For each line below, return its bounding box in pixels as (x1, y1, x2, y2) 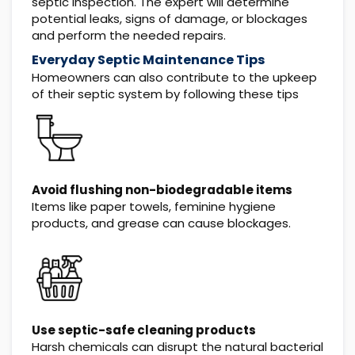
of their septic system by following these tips (32, 85, 299, 102)
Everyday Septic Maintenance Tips (32, 50, 265, 69)
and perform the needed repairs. (32, 26, 226, 44)
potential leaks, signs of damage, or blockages (32, 10, 307, 27)
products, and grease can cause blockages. (32, 214, 291, 231)
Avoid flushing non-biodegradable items (32, 181, 292, 198)
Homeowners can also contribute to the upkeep (32, 68, 317, 86)
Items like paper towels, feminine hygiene (32, 197, 276, 215)
